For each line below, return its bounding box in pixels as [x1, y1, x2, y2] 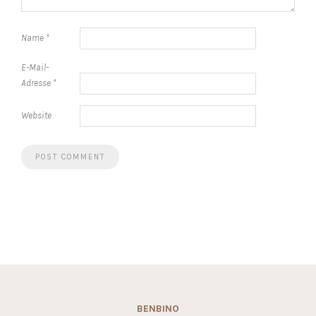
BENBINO [137, 303, 179, 315]
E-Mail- [21, 62, 49, 73]
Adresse [21, 78, 53, 88]
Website [21, 110, 51, 121]
